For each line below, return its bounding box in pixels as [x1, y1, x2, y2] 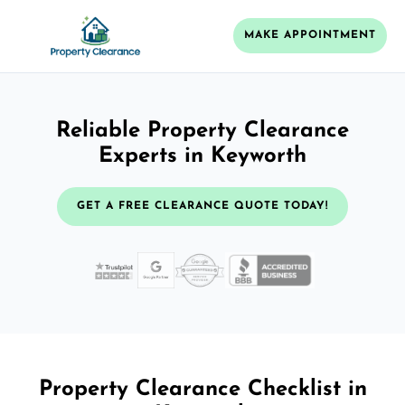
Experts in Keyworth [99, 145, 306, 167]
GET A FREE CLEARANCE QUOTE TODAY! [77, 200, 328, 212]
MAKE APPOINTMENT [244, 30, 376, 42]
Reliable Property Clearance [56, 119, 349, 142]
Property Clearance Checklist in [38, 378, 367, 400]
